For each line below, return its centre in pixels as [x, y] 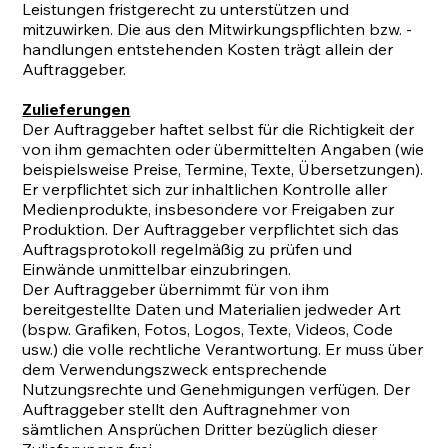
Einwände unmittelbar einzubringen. [157, 269]
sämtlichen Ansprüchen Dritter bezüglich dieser [200, 429]
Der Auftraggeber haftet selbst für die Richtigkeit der [218, 129]
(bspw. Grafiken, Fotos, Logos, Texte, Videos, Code [208, 329]
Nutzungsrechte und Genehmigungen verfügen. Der [216, 389]
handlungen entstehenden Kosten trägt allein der [208, 49]
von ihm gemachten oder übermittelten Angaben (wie [223, 149]
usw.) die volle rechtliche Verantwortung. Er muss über [223, 349]
